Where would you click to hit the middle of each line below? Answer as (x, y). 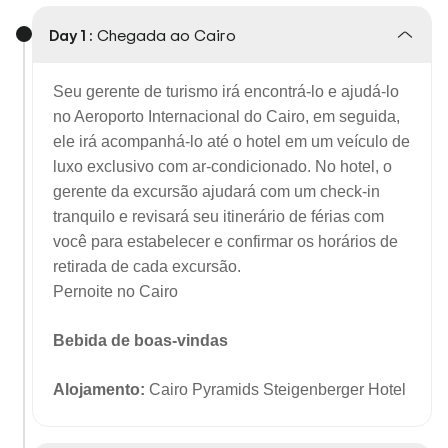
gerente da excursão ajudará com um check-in (216, 191)
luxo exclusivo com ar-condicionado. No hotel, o (222, 166)
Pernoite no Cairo (115, 291)
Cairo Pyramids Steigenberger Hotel (277, 389)
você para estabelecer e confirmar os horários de (225, 241)
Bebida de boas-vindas (140, 340)
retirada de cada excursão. (147, 266)
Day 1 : (71, 35)
